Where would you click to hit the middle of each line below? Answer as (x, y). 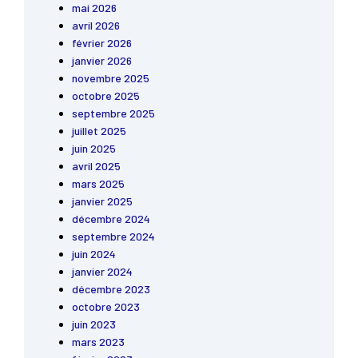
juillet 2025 (99, 131)
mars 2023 (98, 342)
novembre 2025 (111, 78)
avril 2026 (96, 26)
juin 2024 (94, 254)
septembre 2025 (113, 113)
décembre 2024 (111, 219)
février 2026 (102, 43)
